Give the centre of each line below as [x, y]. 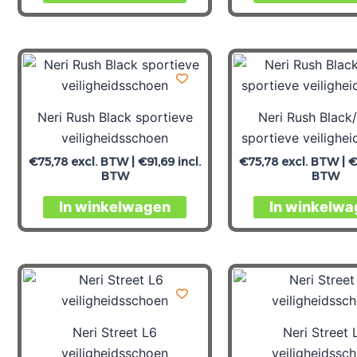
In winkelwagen [115, 207]
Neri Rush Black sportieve [115, 117]
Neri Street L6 [115, 332]
